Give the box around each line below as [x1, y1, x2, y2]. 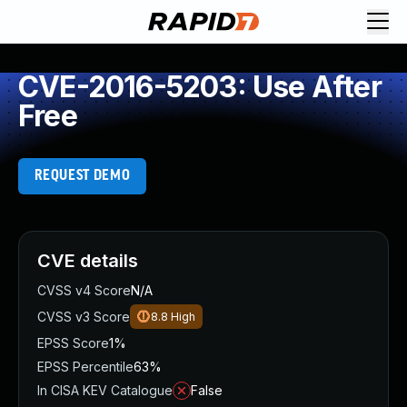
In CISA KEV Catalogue [37, 382, 173, 398]
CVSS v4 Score [37, 283, 131, 298]
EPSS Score [37, 335, 109, 351]
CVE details [37, 250, 138, 272]
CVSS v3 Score [37, 309, 130, 324]
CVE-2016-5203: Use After [18, 69, 382, 104]
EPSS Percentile [37, 359, 134, 374]
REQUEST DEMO [34, 168, 131, 184]
